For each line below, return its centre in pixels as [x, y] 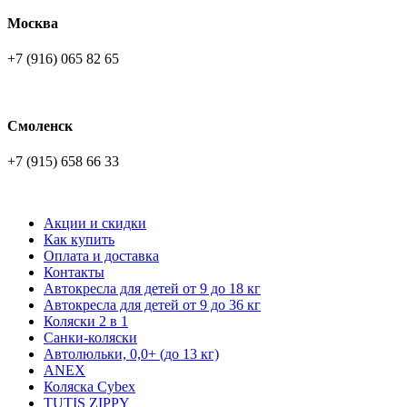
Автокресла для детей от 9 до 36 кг [152, 305]
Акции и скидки [95, 223]
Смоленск [40, 125]
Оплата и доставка [101, 256]
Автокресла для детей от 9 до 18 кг [152, 288]
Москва [33, 24]
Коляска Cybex [89, 387]
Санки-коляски [90, 338]
